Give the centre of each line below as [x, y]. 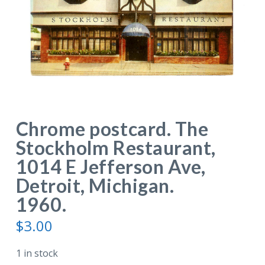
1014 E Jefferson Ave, [111, 166]
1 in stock [37, 253]
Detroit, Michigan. [95, 185]
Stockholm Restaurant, [116, 147]
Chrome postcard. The [112, 128]
